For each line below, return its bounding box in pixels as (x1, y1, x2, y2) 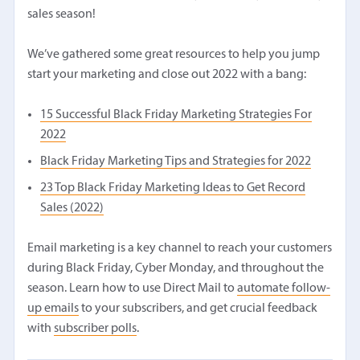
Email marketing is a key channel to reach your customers (27, 241, 333, 255)
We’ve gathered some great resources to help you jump (27, 47, 321, 61)
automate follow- (237, 281, 331, 295)
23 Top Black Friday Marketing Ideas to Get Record (40, 181, 306, 194)
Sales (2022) (40, 201, 104, 215)
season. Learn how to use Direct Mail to (27, 281, 238, 295)
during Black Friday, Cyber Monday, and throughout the (27, 261, 325, 275)
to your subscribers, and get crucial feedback (79, 301, 318, 315)
